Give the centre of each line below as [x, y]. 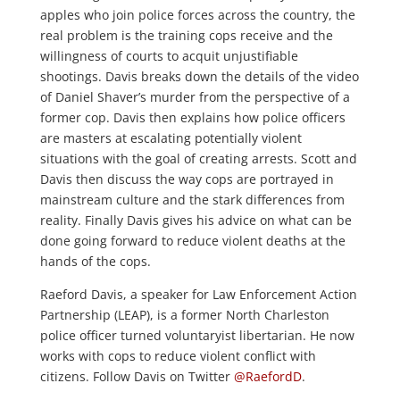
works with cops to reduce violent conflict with [178, 356]
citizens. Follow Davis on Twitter [137, 376]
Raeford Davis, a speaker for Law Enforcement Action [198, 294]
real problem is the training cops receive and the [186, 35]
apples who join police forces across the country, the [197, 15]
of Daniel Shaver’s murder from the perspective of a [195, 97]
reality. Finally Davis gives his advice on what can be [196, 220]
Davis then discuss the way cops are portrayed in [187, 179]
